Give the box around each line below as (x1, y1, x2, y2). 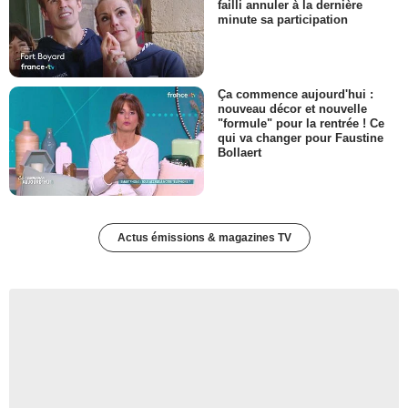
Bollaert (218, 146, 261, 160)
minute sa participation (218, 12, 348, 26)
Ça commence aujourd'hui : (218, 87, 373, 101)
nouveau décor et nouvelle (218, 102, 367, 117)
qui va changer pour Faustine (218, 131, 383, 146)
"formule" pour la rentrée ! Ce (218, 117, 384, 131)
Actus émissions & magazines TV (117, 231, 291, 245)
